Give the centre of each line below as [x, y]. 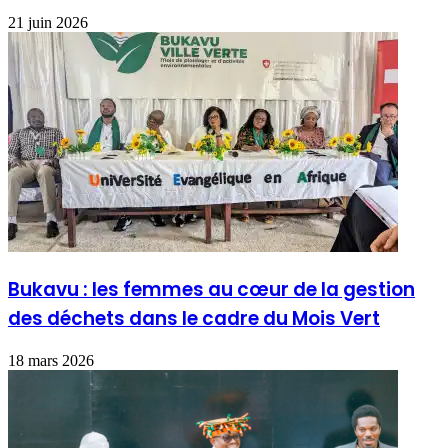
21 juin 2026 [48, 23]
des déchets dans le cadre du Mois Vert [194, 318]
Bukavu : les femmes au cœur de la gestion [211, 289]
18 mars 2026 [51, 360]
